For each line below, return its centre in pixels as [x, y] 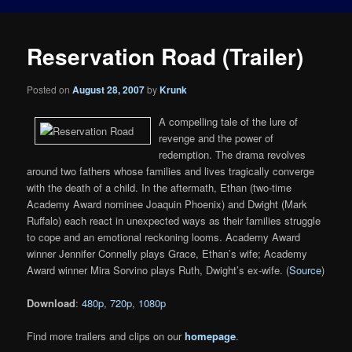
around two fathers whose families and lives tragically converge [171, 170]
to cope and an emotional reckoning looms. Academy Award [164, 236]
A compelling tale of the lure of [229, 121]
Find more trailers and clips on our [106, 335]
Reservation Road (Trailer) [165, 57]
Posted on [50, 89]
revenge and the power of [216, 137]
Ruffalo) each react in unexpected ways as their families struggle [174, 220]
